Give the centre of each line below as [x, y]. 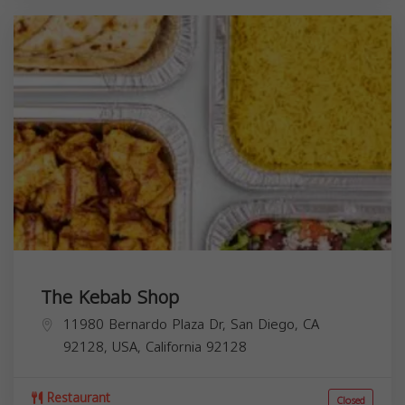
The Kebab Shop [110, 297]
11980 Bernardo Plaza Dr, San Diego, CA [191, 324]
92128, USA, [104, 347]
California [174, 347]
